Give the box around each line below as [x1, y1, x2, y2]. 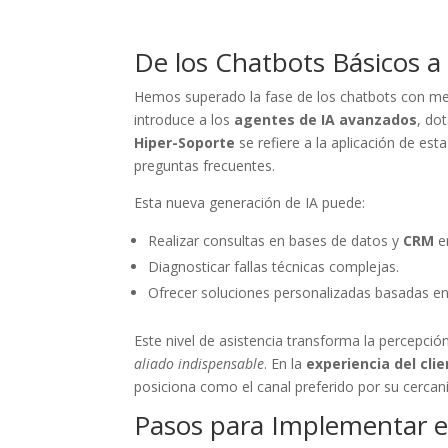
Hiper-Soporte [134, 132, 236, 152]
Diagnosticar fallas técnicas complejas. [148, 256, 400, 276]
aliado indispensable [134, 353, 265, 373]
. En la [264, 353, 307, 373]
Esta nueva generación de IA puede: [134, 192, 366, 212]
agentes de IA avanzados [234, 109, 418, 129]
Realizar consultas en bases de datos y [148, 230, 404, 250]
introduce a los [134, 109, 235, 129]
